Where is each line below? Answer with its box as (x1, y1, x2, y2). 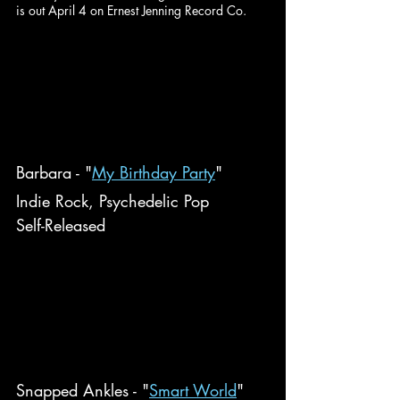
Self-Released (16, 213, 105, 236)
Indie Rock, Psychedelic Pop (16, 189, 209, 212)
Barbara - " (16, 161, 92, 183)
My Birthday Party (92, 161, 215, 183)
